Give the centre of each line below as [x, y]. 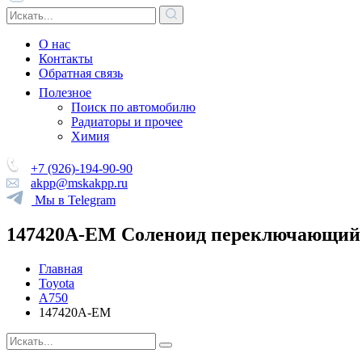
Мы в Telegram [75, 200]
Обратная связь [81, 73]
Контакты [66, 59]
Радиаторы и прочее [127, 122]
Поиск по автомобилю [133, 107]
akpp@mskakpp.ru [79, 183]
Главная [61, 268]
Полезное [65, 93]
